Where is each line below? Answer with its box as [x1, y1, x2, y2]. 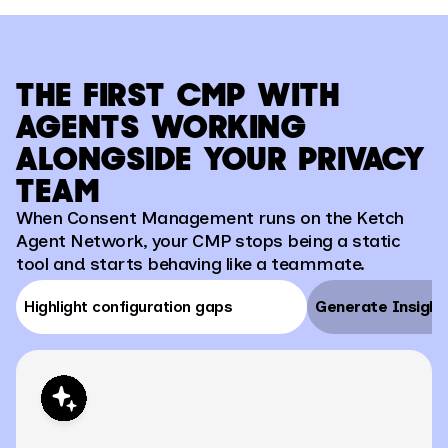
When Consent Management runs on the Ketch [16, 207, 404, 229]
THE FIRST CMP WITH [16, 74, 340, 116]
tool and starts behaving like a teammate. [16, 253, 365, 275]
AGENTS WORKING [16, 106, 307, 148]
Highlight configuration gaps [24, 297, 232, 316]
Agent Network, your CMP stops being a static [16, 230, 400, 252]
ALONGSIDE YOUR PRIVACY [16, 138, 425, 180]
